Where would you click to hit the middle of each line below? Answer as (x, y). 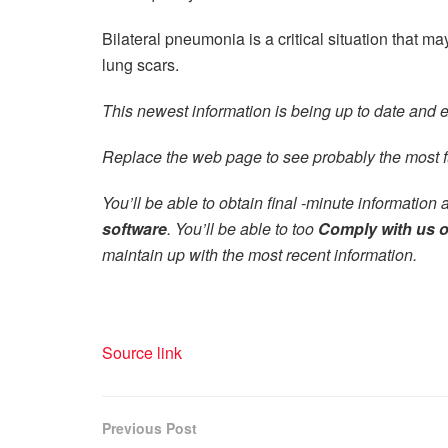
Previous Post (149, 427)
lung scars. (140, 64)
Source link (142, 352)
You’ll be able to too (246, 228)
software (134, 228)
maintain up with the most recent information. (259, 254)
